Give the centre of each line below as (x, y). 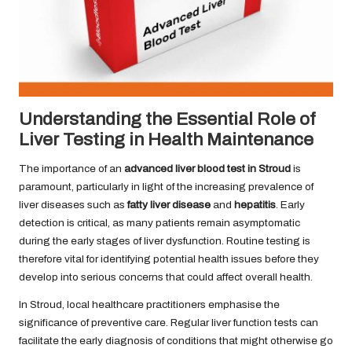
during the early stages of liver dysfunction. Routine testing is (165, 241)
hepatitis (255, 205)
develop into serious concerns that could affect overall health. (166, 277)
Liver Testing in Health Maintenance (166, 140)
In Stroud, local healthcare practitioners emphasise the (149, 305)
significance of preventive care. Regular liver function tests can (169, 323)
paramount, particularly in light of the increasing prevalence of (166, 187)
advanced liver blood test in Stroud (207, 169)
